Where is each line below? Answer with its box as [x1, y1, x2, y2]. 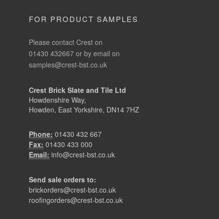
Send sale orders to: [29, 175, 96, 184]
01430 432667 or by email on [29, 48, 120, 58]
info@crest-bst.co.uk [51, 150, 115, 159]
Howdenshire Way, [29, 95, 86, 105]
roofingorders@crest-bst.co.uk [29, 195, 123, 205]
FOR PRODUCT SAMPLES [29, 14, 138, 24]
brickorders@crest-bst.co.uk [29, 185, 116, 195]
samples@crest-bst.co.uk [29, 60, 107, 69]
